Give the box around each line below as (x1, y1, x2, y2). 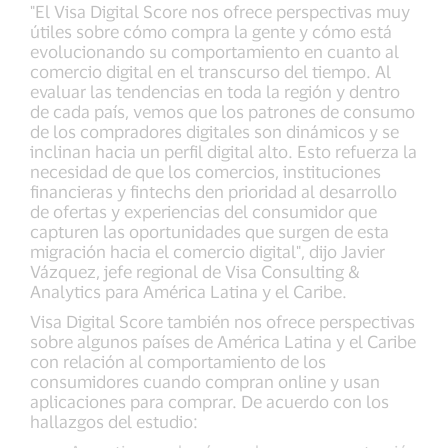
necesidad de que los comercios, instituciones (30, 161, 381, 181)
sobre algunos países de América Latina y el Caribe (30, 331, 416, 351)
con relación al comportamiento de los (30, 351, 326, 371)
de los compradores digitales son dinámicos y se (30, 121, 399, 141)
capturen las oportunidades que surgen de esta (30, 221, 389, 241)
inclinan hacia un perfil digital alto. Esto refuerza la (30, 141, 417, 161)
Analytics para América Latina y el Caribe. (30, 281, 347, 301)
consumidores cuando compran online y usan (30, 371, 380, 391)
